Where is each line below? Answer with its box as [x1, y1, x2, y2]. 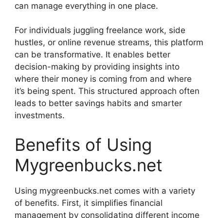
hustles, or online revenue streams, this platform [15, 37, 203, 48]
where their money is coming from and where [15, 74, 192, 84]
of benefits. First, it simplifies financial [15, 198, 163, 208]
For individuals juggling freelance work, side [15, 25, 185, 36]
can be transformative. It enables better [15, 50, 170, 60]
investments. [15, 110, 65, 121]
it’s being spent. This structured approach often [15, 86, 200, 96]
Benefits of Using [15, 134, 152, 155]
